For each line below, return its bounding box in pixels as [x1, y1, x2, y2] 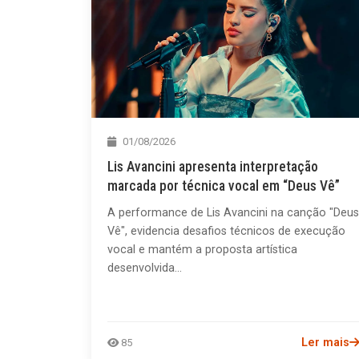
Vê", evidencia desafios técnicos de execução [107, 224, 345, 238]
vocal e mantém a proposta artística [107, 242, 297, 256]
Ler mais [301, 335, 350, 349]
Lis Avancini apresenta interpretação [107, 158, 318, 175]
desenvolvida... [107, 260, 182, 275]
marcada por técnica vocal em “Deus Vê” [107, 177, 340, 194]
